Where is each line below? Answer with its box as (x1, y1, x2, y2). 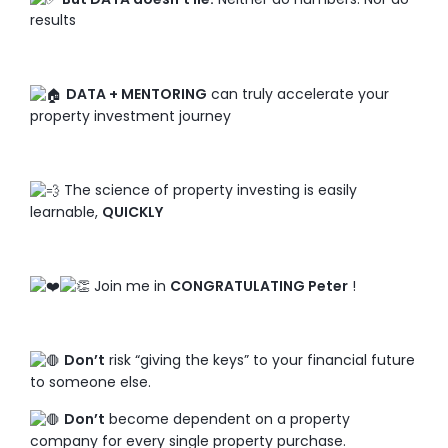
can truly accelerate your (207, 84, 389, 105)
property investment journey (30, 106, 231, 127)
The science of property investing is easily (60, 180, 357, 201)
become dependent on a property (105, 409, 350, 430)
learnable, (30, 201, 102, 222)
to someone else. (30, 372, 151, 393)
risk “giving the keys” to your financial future (105, 350, 415, 371)
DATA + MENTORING (66, 84, 207, 105)
